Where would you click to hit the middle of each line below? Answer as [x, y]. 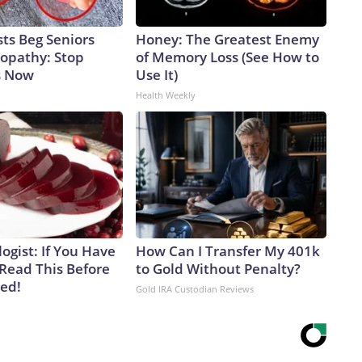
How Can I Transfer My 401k [228, 251]
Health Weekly [166, 95]
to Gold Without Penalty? [218, 269]
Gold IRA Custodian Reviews [195, 289]
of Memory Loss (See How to [227, 57]
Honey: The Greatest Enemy [227, 40]
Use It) [157, 75]
